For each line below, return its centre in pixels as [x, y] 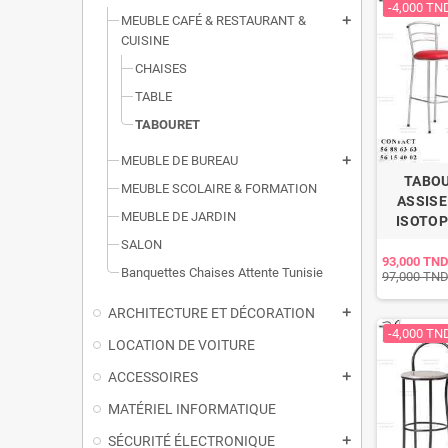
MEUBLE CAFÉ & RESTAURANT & [213, 20]
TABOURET [167, 124]
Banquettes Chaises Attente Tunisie [222, 272]
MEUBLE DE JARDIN [178, 216]
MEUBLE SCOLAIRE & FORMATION [219, 188]
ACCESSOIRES [153, 377]
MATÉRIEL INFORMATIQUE [192, 409]
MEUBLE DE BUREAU [179, 160]
